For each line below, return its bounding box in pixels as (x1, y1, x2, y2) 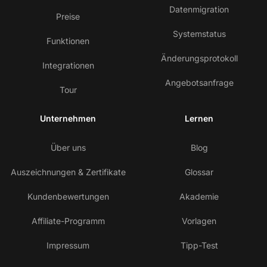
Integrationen (42, 60, 94, 71)
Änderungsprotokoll (160, 53, 238, 64)
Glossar (185, 167, 213, 178)
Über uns (50, 142, 86, 153)
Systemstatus (172, 29, 226, 39)
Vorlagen (182, 216, 216, 226)
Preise (56, 11, 80, 22)
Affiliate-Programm (31, 216, 105, 226)
